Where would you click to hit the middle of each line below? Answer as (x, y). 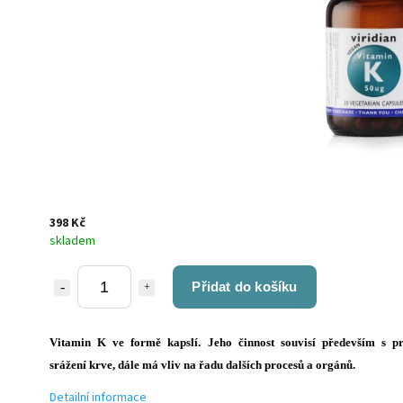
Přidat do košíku (245, 286)
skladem (72, 241)
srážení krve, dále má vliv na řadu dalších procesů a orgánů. (202, 364)
